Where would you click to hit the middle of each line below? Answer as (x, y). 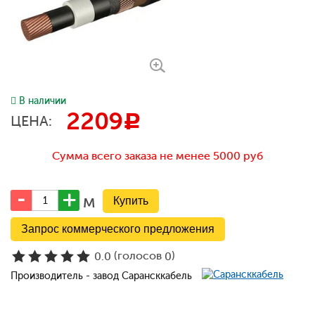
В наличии (43, 101)
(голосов (138, 256)
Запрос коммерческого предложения (118, 229)
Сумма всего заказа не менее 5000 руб (157, 156)
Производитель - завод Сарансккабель (103, 276)
